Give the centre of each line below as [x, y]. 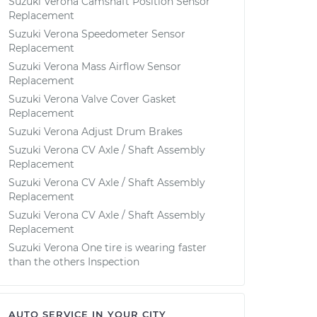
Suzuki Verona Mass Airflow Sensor [95, 67]
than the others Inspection [74, 262]
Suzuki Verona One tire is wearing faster [108, 248]
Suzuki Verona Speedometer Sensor [97, 34]
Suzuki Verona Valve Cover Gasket [92, 99]
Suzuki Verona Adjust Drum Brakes [96, 132]
